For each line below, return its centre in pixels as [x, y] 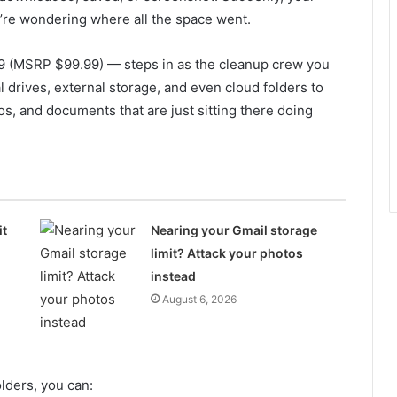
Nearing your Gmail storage [234, 230]
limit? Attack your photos [226, 253]
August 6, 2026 [199, 299]
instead [173, 276]
